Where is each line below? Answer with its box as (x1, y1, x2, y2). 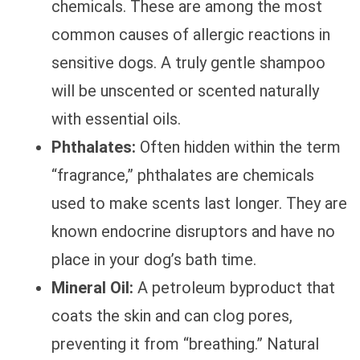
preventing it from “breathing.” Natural (51, 334, 319, 354)
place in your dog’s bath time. (51, 250, 256, 270)
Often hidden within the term (136, 137, 341, 157)
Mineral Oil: (51, 278, 133, 298)
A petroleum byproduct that (133, 278, 335, 298)
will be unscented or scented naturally (51, 81, 319, 101)
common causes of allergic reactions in (51, 25, 330, 45)
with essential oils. (51, 109, 181, 129)
